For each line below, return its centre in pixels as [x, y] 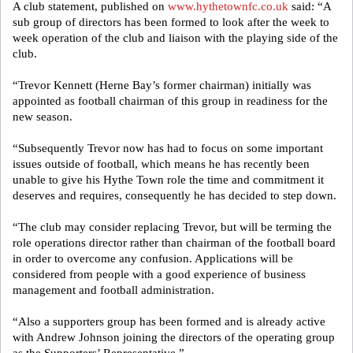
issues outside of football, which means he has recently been [161, 164]
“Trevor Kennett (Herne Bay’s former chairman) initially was [162, 85]
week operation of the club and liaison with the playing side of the [175, 38]
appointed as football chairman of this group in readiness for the [170, 101]
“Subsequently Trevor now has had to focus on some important [168, 148]
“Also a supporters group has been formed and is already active [169, 321]
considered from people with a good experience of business [159, 274]
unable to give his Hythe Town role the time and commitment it [168, 180]
